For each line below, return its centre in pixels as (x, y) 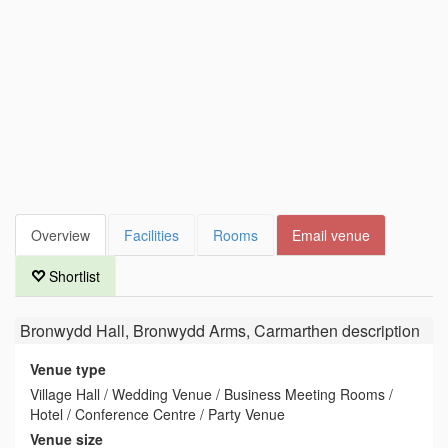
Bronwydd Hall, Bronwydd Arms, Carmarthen (179, 330)
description (379, 330)
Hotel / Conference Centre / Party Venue (157, 414)
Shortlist (72, 276)
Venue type (68, 369)
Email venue (331, 235)
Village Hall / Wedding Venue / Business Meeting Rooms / (211, 394)
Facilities (151, 235)
